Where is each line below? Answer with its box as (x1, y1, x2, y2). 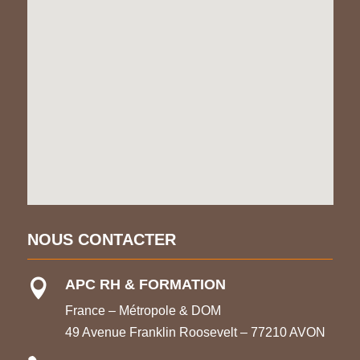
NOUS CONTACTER (27, 230, 176, 248)
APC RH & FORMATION (64, 276, 226, 292)
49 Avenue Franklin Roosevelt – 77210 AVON (64, 325, 325, 339)
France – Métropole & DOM (64, 303, 221, 317)
